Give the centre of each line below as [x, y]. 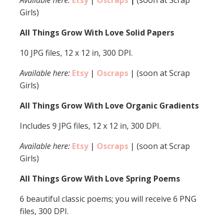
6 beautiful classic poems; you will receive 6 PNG [108, 199]
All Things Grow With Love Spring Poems [100, 179]
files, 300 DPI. [44, 211]
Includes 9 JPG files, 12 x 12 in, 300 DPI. [90, 126]
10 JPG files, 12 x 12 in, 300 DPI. [76, 53]
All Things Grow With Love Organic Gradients [109, 106]
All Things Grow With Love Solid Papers [97, 33]
